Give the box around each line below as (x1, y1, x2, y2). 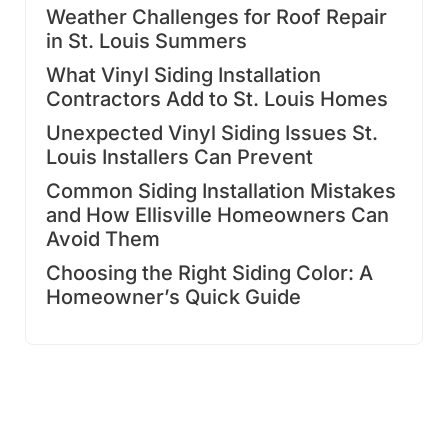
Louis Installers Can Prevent (46, 144, 313, 169)
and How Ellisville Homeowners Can (46, 202, 389, 227)
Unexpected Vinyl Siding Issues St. (46, 120, 378, 145)
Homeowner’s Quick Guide (46, 284, 301, 309)
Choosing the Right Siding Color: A (46, 260, 373, 285)
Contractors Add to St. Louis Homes (46, 86, 388, 111)
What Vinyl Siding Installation (46, 62, 321, 87)
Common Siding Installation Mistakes (46, 178, 396, 203)
